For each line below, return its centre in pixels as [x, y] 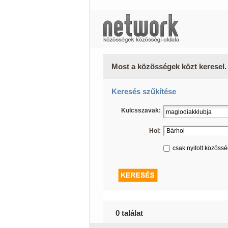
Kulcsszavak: [141, 110]
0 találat [129, 213]
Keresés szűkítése [144, 91]
